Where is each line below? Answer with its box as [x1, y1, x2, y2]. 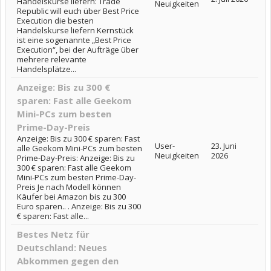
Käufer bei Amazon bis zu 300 [17, 191, 126, 202]
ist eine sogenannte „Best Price [17, 34, 131, 45]
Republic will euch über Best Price [17, 5, 139, 16]
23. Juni [211, 140, 237, 151]
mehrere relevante [17, 53, 87, 65]
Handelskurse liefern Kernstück [17, 24, 134, 36]
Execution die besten [17, 15, 94, 26]
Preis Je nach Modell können [17, 181, 121, 192]
